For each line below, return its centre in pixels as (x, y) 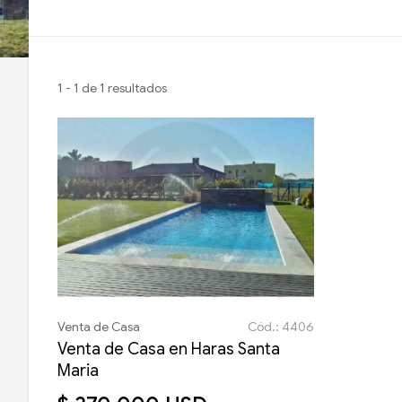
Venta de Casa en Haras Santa (169, 350)
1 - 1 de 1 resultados (112, 88)
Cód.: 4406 (280, 327)
